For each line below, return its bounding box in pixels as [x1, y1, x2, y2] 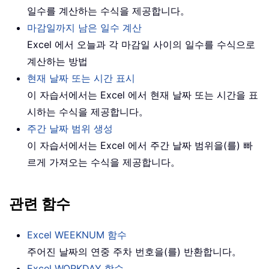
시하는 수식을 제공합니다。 [27, 105, 148, 118]
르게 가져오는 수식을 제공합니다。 [27, 156, 180, 168]
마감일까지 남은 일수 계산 [27, 21, 142, 34]
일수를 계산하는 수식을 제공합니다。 [27, 4, 190, 17]
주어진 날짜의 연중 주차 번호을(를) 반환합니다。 [27, 245, 241, 258]
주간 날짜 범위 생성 [27, 122, 113, 134]
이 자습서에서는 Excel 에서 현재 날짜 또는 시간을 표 [27, 88, 258, 101]
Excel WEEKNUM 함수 [27, 228, 127, 241]
